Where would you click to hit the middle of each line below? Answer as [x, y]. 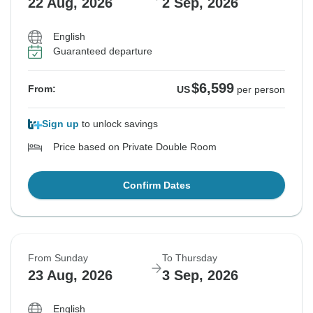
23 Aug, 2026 [70, 276]
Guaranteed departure [103, 51]
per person [261, 90]
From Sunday [58, 258]
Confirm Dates [156, 185]
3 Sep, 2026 [200, 276]
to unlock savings [118, 124]
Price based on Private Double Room [135, 147]
